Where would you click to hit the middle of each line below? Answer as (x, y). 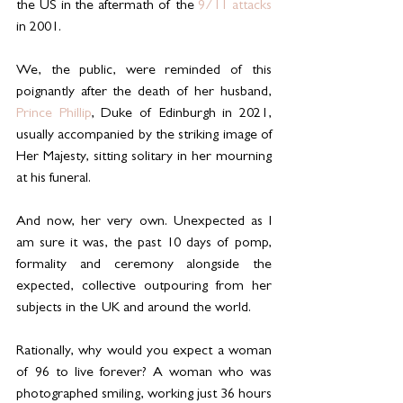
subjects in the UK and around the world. (134, 309)
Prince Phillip (54, 115)
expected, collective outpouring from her (144, 287)
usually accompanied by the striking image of (144, 136)
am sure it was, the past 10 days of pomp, (144, 244)
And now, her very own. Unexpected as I (144, 223)
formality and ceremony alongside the (144, 266)
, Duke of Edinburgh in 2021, (181, 115)
